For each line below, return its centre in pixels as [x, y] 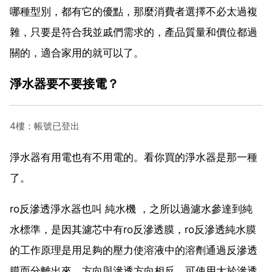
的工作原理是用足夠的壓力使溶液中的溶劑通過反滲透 [134, 250]
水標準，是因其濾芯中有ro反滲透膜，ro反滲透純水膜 [133, 229]
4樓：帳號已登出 [45, 126]
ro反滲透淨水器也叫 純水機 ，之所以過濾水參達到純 [131, 209]
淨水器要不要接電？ [64, 83]
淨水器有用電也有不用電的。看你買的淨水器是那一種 [134, 157]
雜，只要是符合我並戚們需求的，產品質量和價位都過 [134, 32]
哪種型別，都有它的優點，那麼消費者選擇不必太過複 [134, 11]
